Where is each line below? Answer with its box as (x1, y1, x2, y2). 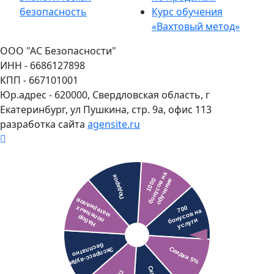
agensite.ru (87, 117, 140, 131)
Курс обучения (152, 4, 223, 18)
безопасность (20, 4, 87, 18)
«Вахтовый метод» (152, 19, 240, 33)
